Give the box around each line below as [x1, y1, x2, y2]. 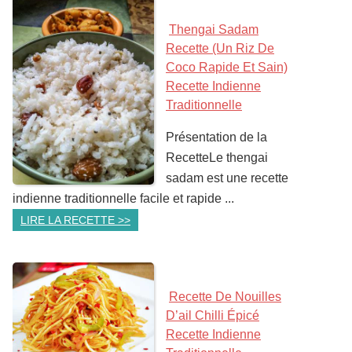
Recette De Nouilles [169, 290, 281, 303]
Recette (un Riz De [166, 42, 274, 55]
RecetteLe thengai [166, 151, 268, 164]
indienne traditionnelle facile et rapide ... [13, 192, 234, 205]
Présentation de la [166, 130, 267, 144]
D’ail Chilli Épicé [166, 309, 259, 322]
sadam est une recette [166, 171, 288, 185]
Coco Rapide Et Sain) [166, 60, 288, 74]
